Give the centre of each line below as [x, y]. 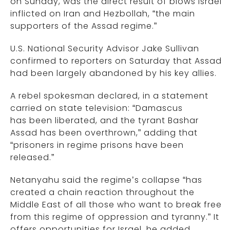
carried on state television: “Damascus [97, 108]
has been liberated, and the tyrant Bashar [104, 121]
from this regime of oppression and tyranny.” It [115, 217]
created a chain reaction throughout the [102, 193]
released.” [32, 158]
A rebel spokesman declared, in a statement [109, 96]
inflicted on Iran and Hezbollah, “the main [103, 14]
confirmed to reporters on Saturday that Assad [116, 61]
